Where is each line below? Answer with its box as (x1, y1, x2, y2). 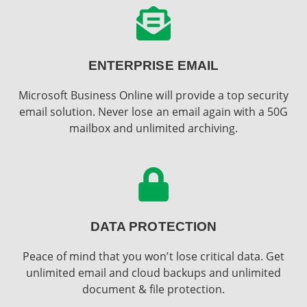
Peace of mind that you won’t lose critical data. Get (23, 248, 284, 264)
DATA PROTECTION (90, 219, 217, 234)
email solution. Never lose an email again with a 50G (19, 104, 288, 120)
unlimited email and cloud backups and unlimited (25, 265, 282, 280)
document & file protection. (82, 281, 225, 297)
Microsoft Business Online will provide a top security (19, 88, 288, 103)
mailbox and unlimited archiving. (69, 121, 238, 136)
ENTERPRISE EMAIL (88, 58, 219, 73)
